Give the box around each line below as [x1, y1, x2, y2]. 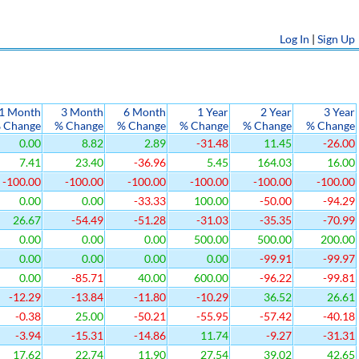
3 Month [61, 105, 103, 119]
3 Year [324, 105, 355, 119]
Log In [280, 32, 309, 46]
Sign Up [317, 32, 355, 46]
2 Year [260, 105, 292, 119]
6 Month [123, 105, 166, 119]
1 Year [197, 105, 228, 119]
